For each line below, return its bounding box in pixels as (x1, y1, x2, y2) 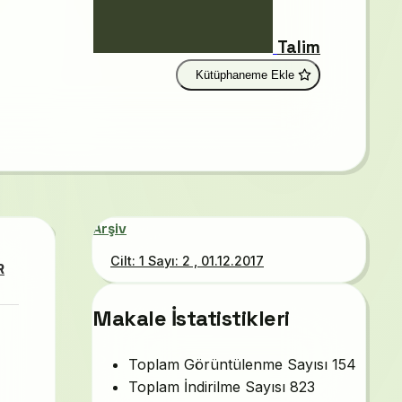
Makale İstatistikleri (92, 303, 290, 332)
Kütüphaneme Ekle (195, 67, 294, 82)
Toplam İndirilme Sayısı (128, 377, 285, 396)
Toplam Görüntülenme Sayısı (128, 354, 328, 373)
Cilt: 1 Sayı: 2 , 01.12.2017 (110, 253, 264, 268)
